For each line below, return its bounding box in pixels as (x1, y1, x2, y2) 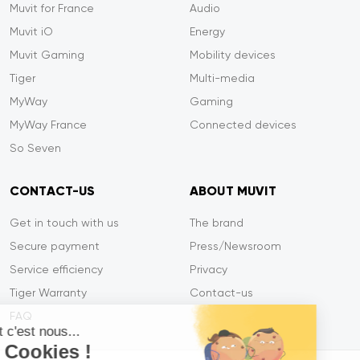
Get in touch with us (10, 216, 119, 229)
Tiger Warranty (10, 286, 87, 299)
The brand (190, 216, 243, 229)
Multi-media (190, 72, 255, 84)
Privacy (190, 263, 227, 276)
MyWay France (10, 118, 87, 131)
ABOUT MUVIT (190, 183, 276, 198)
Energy (190, 25, 225, 38)
